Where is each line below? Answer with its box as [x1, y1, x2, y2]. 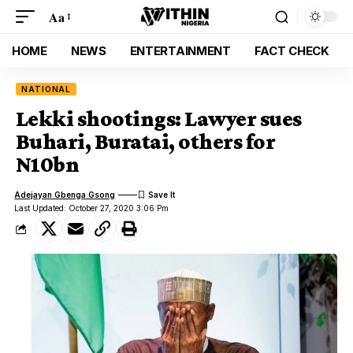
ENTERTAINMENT [129, 43, 231, 58]
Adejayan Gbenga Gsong [14, 189, 116, 199]
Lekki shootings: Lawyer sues [16, 106, 302, 131]
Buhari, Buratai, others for [16, 129, 275, 154]
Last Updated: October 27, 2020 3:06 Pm [14, 203, 169, 213]
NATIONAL [21, 84, 72, 94]
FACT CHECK [254, 43, 329, 58]
